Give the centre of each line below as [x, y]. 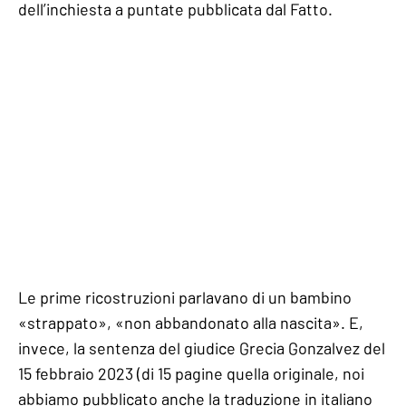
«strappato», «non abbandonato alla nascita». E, [191, 322]
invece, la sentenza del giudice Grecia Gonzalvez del [202, 348]
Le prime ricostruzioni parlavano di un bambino [185, 297]
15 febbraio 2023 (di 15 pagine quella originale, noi [191, 373]
